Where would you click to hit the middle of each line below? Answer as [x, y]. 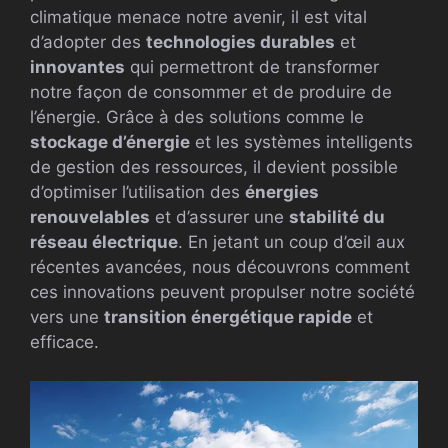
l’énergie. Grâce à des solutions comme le [197, 117]
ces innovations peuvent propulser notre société [222, 292]
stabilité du [337, 217]
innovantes [77, 67]
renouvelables [90, 217]
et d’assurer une [219, 217]
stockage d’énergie [110, 142]
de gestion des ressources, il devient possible [214, 167]
